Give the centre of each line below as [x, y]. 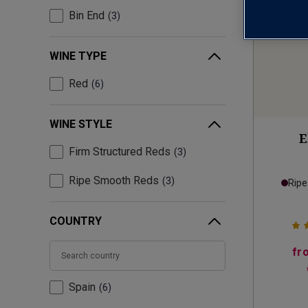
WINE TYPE [78, 56]
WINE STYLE [81, 124]
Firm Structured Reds [120, 152]
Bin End [87, 16]
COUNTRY [76, 221]
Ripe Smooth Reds [114, 181]
